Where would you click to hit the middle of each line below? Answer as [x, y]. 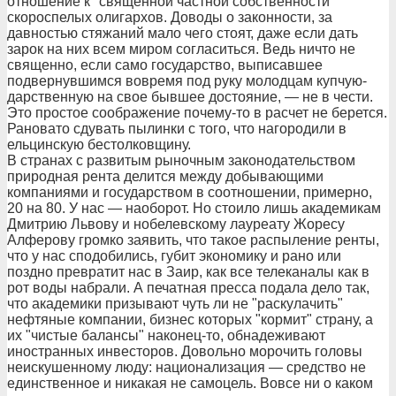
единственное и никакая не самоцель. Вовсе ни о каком [190, 383]
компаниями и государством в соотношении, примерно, [190, 192]
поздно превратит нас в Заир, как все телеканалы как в [188, 272]
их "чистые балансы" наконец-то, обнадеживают [166, 335]
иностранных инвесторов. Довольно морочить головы [185, 351]
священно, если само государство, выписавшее [165, 65]
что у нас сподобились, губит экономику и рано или [174, 256]
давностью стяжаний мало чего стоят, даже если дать [183, 33]
